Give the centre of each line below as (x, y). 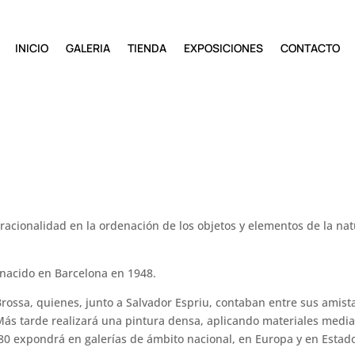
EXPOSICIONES (223, 48)
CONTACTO (310, 48)
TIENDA (147, 48)
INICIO (31, 48)
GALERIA (88, 48)
